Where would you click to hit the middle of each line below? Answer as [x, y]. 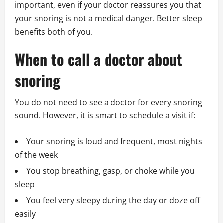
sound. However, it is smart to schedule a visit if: [105, 116]
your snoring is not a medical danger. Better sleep [109, 19]
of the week [36, 155]
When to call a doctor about [99, 59]
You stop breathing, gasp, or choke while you [111, 171]
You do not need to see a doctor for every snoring [109, 102]
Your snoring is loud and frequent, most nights [114, 142]
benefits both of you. [54, 32]
